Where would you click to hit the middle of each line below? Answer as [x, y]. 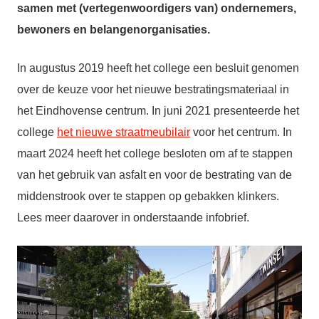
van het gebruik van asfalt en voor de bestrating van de [155, 175]
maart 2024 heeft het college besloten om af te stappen [155, 154]
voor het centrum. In [241, 132]
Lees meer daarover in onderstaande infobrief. [133, 218]
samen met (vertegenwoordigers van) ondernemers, [157, 9]
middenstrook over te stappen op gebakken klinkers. [148, 197]
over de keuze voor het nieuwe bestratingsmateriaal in [153, 90]
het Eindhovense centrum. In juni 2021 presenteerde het [158, 111]
